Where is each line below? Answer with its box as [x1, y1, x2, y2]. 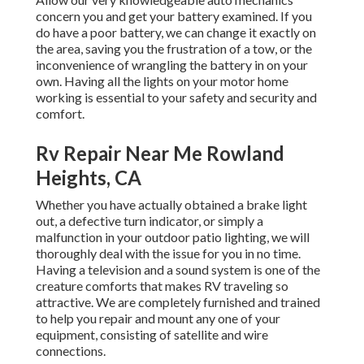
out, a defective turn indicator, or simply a [36, 213, 263, 229]
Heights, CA [36, 166, 141, 190]
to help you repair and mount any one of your [36, 310, 280, 327]
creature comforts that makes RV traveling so [36, 278, 288, 294]
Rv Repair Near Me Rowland [36, 141, 284, 166]
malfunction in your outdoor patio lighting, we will [36, 229, 310, 245]
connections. [36, 343, 106, 359]
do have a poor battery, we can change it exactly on [36, 24, 316, 41]
